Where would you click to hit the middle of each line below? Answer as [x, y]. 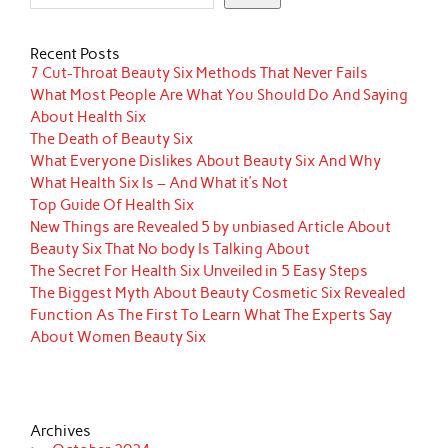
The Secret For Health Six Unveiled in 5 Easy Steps [199, 270]
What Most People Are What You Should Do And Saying [219, 94]
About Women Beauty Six [118, 336]
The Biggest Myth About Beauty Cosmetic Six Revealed [218, 292]
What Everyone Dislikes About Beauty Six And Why [206, 160]
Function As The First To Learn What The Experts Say [211, 314]
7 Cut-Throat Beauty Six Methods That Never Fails [199, 72]
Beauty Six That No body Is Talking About [170, 248]
